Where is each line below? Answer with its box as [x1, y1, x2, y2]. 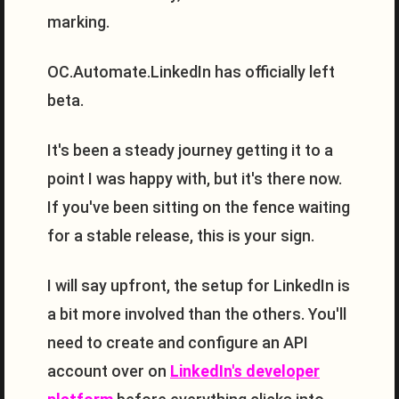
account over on [47, 362, 170, 380]
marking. [47, 12, 110, 31]
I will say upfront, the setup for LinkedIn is [47, 276, 350, 295]
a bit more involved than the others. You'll [47, 305, 346, 323]
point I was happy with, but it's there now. [47, 169, 342, 188]
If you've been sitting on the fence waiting [47, 198, 350, 216]
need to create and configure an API [47, 333, 308, 352]
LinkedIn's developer [170, 362, 320, 380]
